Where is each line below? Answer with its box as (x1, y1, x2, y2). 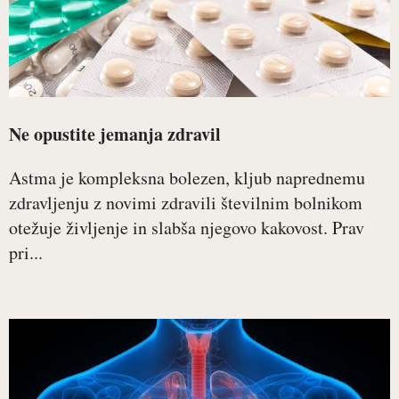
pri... (9, 240, 43, 265)
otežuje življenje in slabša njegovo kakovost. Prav (9, 216, 364, 240)
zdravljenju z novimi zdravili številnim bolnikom (9, 191, 362, 215)
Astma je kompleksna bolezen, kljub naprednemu (9, 166, 365, 190)
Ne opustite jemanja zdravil (9, 121, 221, 147)
